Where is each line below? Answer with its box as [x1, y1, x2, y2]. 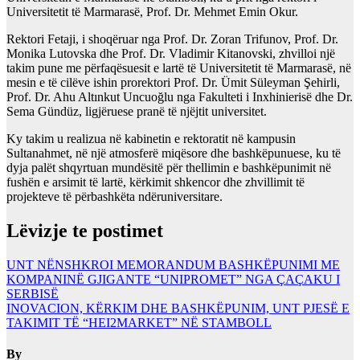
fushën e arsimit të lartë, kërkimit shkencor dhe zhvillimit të [6, 175, 305, 190]
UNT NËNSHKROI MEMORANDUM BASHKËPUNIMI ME [6, 257, 340, 272]
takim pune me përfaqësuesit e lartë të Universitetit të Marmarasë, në [6, 61, 351, 76]
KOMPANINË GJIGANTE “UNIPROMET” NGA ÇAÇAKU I [6, 272, 340, 286]
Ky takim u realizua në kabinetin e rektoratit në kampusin [6, 132, 296, 146]
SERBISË [6, 286, 59, 301]
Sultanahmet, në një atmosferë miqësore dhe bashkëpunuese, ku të [6, 146, 341, 161]
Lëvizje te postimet [6, 219, 163, 241]
